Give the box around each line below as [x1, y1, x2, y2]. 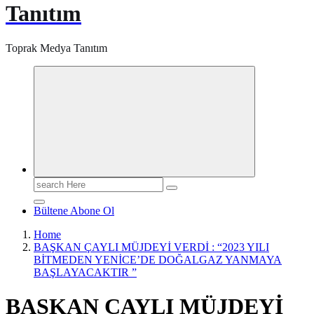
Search [33, 176, 63, 189]
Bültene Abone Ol [34, 204, 114, 217]
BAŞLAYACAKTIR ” [34, 266, 137, 278]
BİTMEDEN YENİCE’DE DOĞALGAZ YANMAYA [34, 253, 282, 266]
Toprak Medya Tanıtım [6, 41, 107, 54]
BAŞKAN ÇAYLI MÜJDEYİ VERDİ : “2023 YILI [34, 240, 269, 253]
